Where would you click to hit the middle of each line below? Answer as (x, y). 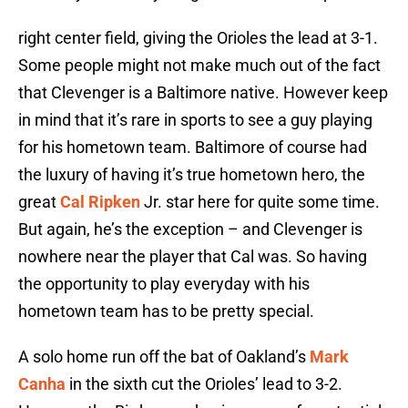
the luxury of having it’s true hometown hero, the (192, 175)
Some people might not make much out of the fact (199, 66)
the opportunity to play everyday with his (164, 284)
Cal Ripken (100, 202)
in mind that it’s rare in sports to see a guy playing (195, 120)
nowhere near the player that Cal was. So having (193, 257)
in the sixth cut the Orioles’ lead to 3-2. (206, 384)
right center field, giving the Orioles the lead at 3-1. (198, 38)
